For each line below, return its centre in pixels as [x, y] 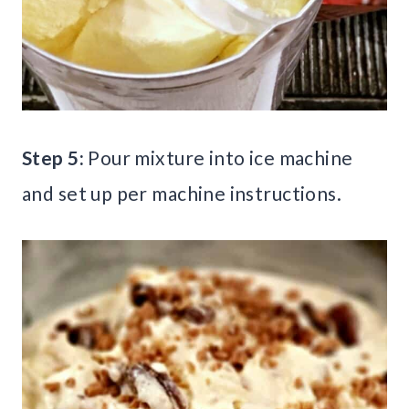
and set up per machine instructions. [182, 194]
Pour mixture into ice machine [218, 158]
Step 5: [53, 158]
